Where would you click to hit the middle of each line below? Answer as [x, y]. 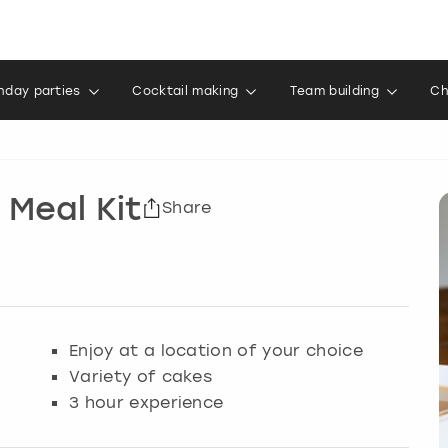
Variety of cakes [141, 375]
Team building [334, 91]
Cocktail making [185, 91]
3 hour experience [146, 401]
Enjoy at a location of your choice [216, 349]
